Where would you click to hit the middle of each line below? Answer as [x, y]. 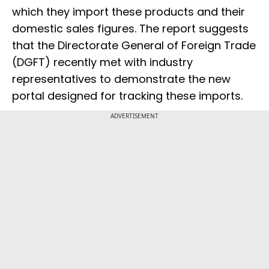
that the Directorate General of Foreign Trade [134, 46]
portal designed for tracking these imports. [127, 96]
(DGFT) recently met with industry [102, 62]
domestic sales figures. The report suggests [130, 29]
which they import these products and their [128, 12]
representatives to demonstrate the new [121, 79]
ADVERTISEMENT [134, 116]
